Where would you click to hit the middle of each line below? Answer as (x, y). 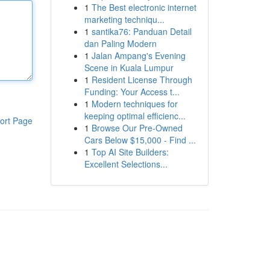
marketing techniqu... (124, 19)
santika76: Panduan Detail (141, 31)
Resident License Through (142, 80)
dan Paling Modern (120, 43)
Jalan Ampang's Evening (138, 55)
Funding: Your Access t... (132, 92)
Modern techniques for (134, 104)
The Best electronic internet (144, 7)
